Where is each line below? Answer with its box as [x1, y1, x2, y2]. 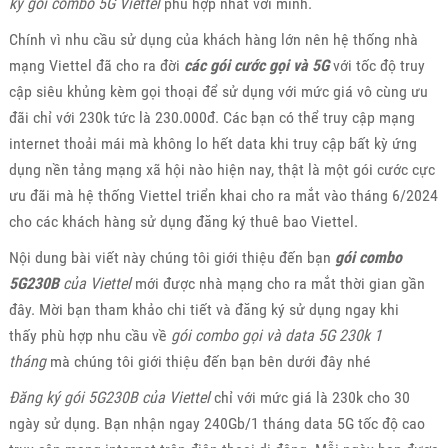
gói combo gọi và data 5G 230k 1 [170, 325, 382, 345]
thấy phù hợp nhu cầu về [8, 325, 171, 345]
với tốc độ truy [328, 55, 425, 75]
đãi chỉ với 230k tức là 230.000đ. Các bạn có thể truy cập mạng [8, 107, 415, 127]
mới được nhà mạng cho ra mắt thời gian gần [130, 273, 425, 293]
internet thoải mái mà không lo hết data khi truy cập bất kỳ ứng [8, 133, 417, 153]
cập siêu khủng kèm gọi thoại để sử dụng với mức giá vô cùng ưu [8, 81, 428, 101]
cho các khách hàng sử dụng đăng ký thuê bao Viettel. [8, 211, 358, 231]
